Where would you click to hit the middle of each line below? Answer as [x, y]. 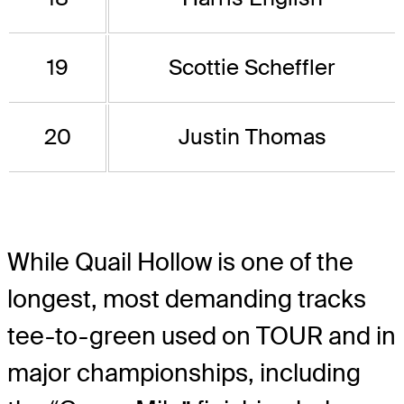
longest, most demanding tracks [187, 299]
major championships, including [184, 373]
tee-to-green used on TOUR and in [202, 336]
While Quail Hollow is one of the [180, 262]
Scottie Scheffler [252, 68]
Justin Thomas [252, 137]
